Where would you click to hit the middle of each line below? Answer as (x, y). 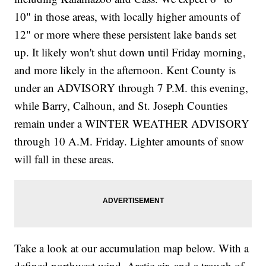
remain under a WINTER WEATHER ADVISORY (132, 123)
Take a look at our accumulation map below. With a (132, 248)
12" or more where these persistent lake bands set (126, 34)
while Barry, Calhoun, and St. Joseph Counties (121, 105)
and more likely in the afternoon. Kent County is (125, 69)
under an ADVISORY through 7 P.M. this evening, (132, 87)
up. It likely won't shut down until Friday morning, (130, 52)
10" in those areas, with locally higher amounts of (127, 16)
